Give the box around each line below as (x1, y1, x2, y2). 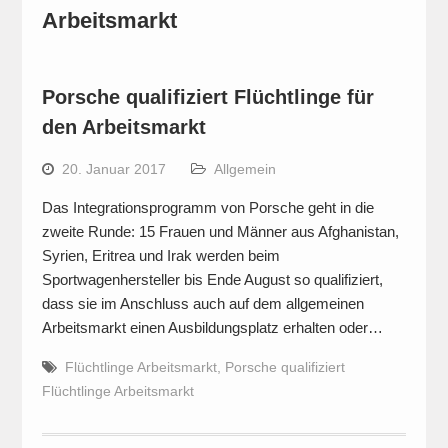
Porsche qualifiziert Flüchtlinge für (41, 86, 374, 108)
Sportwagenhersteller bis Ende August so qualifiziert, (41, 271, 383, 288)
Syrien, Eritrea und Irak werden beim (41, 247, 280, 264)
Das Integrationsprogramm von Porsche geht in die (41, 199, 374, 216)
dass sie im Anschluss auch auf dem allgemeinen (41, 295, 364, 312)
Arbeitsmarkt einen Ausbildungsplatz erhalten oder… (41, 319, 383, 336)
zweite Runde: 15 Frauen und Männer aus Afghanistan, (41, 223, 399, 240)
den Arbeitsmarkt (41, 116, 206, 138)
